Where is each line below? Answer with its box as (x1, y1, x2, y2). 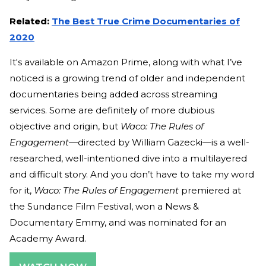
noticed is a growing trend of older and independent (9, 72, 245, 84)
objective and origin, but (9, 121, 121, 132)
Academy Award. (9, 233, 86, 245)
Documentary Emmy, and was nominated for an (9, 217, 226, 229)
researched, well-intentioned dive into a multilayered (9, 153, 247, 164)
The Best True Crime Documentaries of (52, 15, 240, 27)
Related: (9, 15, 52, 27)
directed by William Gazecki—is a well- (78, 137, 249, 148)
